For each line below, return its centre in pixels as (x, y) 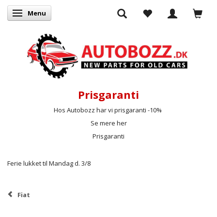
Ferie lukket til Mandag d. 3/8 (49, 163)
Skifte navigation (44, 14)
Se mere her (108, 123)
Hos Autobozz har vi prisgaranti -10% (108, 110)
